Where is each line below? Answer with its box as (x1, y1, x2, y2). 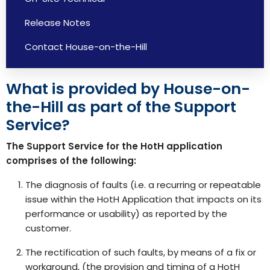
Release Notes (25, 16, 90, 29)
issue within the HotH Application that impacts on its (25, 193, 262, 206)
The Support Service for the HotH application (6, 140, 222, 152)
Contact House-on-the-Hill (25, 40, 147, 53)
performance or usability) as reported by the (25, 207, 227, 220)
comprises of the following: (6, 154, 136, 167)
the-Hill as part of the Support (6, 96, 236, 118)
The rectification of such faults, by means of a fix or (25, 246, 256, 259)
